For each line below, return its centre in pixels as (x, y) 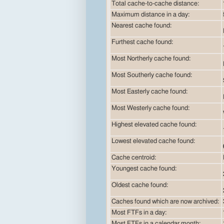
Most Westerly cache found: (150, 108)
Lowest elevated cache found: (153, 141)
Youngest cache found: (144, 168)
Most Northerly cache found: (151, 58)
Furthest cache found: (142, 42)
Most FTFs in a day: (139, 212)
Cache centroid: (134, 157)
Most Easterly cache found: (149, 91)
